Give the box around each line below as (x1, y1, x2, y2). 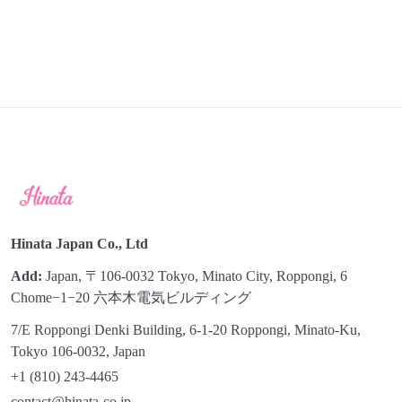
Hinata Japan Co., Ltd (11, 236, 148, 251)
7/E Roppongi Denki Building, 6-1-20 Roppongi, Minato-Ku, (11, 322, 361, 337)
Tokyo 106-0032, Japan (11, 344, 145, 359)
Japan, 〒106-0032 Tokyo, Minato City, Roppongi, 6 (42, 268, 347, 284)
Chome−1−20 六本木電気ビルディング (11, 290, 251, 305)
